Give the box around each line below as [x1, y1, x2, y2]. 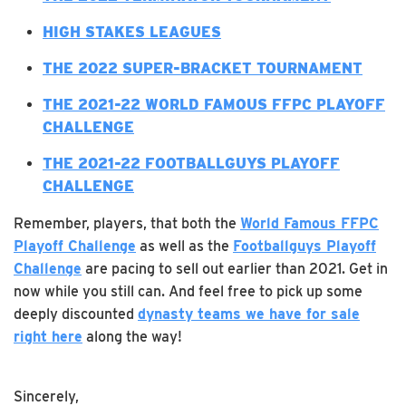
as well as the [136, 237, 233, 255]
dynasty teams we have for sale [138, 304, 360, 323]
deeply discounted [14, 304, 138, 323]
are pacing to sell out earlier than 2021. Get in [82, 259, 388, 277]
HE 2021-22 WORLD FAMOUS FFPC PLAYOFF [53, 95, 385, 113]
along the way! [82, 327, 182, 345]
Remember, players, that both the [14, 214, 240, 232]
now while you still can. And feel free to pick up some [14, 282, 362, 300]
